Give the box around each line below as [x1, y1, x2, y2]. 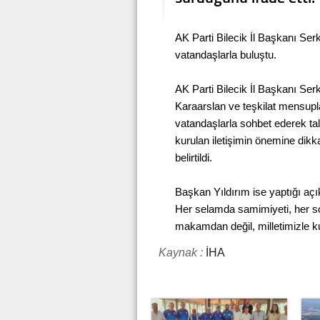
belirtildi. [175, 151, 212, 164]
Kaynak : [159, 246, 203, 259]
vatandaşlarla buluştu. [175, 49, 276, 61]
